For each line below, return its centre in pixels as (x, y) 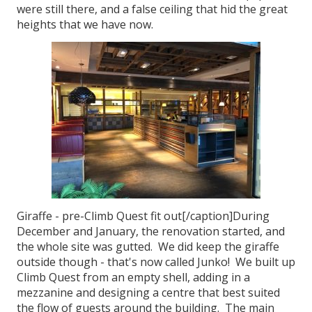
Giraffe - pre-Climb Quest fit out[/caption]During (143, 216)
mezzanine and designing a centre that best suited (148, 292)
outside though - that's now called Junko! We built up (156, 262)
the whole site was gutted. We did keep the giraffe (148, 247)
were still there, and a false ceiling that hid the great (152, 9)
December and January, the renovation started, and (151, 231)
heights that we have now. (85, 24)
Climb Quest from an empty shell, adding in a (133, 277)
